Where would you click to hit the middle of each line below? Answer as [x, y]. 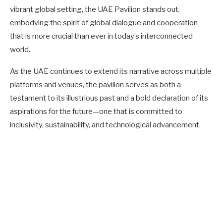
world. [20, 50]
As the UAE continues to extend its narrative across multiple [111, 72]
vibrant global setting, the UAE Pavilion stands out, [95, 10]
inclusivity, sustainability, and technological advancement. [105, 125]
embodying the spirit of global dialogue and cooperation [104, 23]
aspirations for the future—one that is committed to [96, 112]
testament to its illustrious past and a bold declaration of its [109, 98]
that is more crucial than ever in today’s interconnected [101, 36]
